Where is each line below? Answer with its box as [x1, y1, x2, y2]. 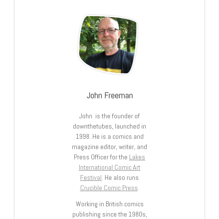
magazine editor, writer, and [72, 142, 147, 151]
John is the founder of [79, 111, 140, 120]
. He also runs [102, 173, 139, 182]
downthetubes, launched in [73, 121, 146, 131]
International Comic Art [79, 162, 140, 172]
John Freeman [86, 89, 133, 101]
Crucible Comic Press [80, 183, 138, 192]
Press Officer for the [74, 152, 129, 161]
